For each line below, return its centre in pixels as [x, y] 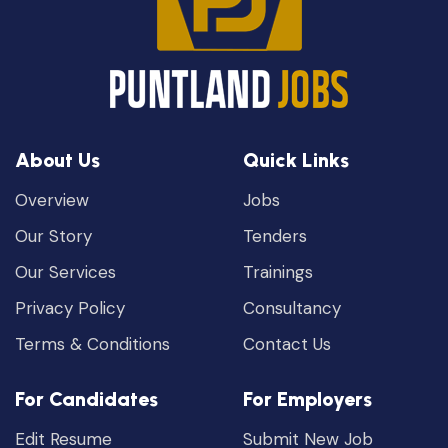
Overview [52, 199]
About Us [57, 159]
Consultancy [292, 307]
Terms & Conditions [92, 343]
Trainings [278, 271]
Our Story [53, 235]
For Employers [308, 398]
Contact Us [287, 343]
